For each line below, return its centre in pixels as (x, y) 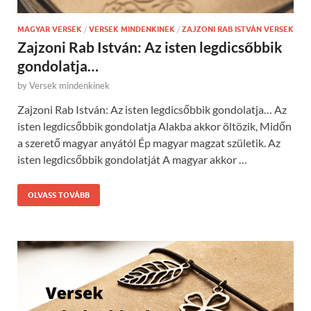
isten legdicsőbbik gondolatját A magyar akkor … (132, 160)
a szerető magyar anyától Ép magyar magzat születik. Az (149, 143)
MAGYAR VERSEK (50, 30)
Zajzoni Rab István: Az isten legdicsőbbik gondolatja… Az (152, 110)
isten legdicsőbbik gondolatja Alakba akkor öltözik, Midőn (154, 126)
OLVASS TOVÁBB (59, 195)
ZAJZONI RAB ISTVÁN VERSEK (238, 30)
